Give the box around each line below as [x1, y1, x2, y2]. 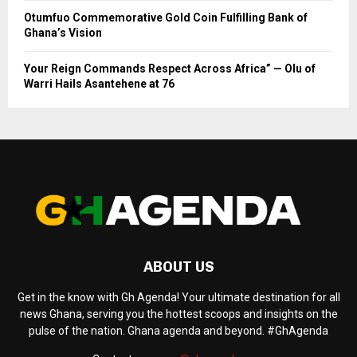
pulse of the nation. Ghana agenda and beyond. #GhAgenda [29, 324, 328, 338]
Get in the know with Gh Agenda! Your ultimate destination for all [17, 291, 340, 304]
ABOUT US [143, 258, 214, 277]
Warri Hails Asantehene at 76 [24, 77, 175, 91]
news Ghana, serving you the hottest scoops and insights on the [19, 308, 338, 321]
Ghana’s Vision [24, 26, 102, 40]
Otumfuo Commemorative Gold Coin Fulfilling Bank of [24, 11, 308, 25]
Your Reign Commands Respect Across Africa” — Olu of [24, 62, 316, 76]
